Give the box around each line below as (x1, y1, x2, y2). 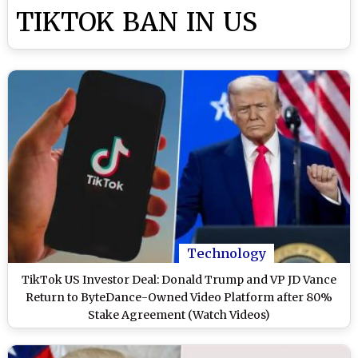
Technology (187, 245, 266, 261)
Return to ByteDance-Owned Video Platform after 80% (26, 289, 332, 304)
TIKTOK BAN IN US (16, 6, 258, 38)
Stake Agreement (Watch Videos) (88, 307, 270, 322)
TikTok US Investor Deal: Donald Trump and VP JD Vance (22, 272, 336, 287)
